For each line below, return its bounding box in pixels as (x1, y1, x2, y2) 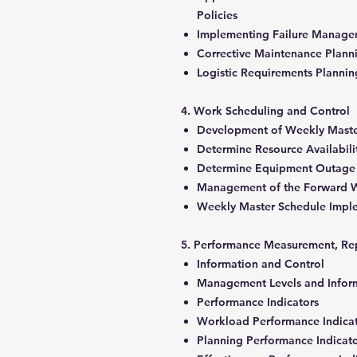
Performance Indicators (197, 295, 322, 309)
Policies (197, 8, 241, 22)
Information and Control (197, 257, 328, 271)
